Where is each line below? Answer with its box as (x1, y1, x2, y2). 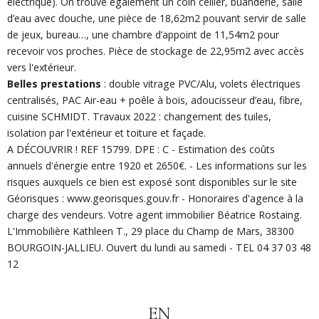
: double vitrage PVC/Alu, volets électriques (101, 77, 300, 91)
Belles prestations (7, 77, 101, 91)
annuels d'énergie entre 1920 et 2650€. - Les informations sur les (7, 159, 307, 173)
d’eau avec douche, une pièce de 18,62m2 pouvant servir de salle (7, 11, 306, 26)
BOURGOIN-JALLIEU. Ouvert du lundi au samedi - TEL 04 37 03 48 (7, 241, 311, 255)
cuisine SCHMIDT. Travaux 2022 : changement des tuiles (7, 110, 268, 124)
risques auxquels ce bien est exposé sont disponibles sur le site (7, 175, 297, 189)
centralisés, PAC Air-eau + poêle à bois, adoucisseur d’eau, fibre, (7, 93, 303, 108)
